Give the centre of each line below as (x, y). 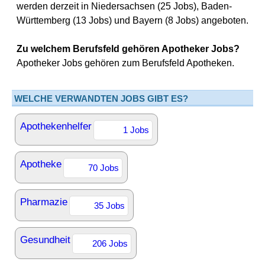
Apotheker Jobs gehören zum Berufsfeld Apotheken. (125, 63)
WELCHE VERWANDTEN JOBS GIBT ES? (101, 98)
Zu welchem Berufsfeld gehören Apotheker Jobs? (128, 49)
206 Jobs (110, 243)
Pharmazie (44, 202)
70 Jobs (104, 168)
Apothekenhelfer (56, 126)
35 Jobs (109, 206)
